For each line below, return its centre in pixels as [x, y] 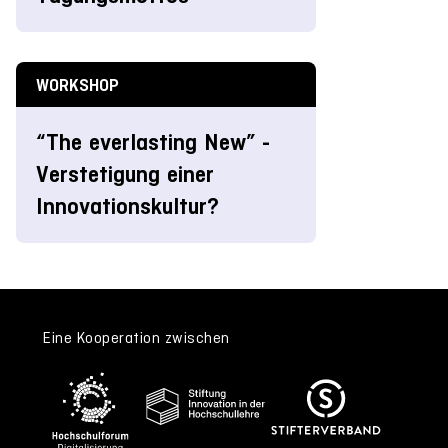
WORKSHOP [77, 84]
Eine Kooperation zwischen [136, 337]
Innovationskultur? [127, 206]
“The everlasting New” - [153, 142]
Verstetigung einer [125, 174]
